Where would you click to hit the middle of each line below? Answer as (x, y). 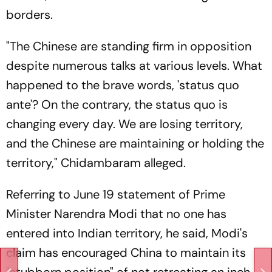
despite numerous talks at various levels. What (134, 66)
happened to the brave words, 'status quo (123, 85)
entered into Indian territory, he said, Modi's (127, 233)
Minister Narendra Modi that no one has (116, 214)
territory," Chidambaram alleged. (97, 163)
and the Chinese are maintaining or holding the (135, 143)
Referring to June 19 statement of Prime (116, 194)
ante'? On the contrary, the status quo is (117, 104)
